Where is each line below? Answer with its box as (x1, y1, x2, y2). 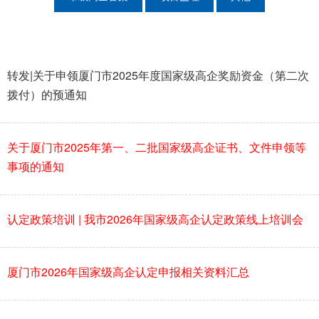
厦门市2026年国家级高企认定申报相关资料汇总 (7, 263, 249, 280)
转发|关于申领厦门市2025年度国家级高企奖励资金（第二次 (7, 66, 309, 83)
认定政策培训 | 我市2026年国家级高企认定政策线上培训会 (7, 210, 303, 227)
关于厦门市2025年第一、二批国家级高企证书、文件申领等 (7, 138, 306, 155)
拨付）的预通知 (7, 85, 87, 103)
